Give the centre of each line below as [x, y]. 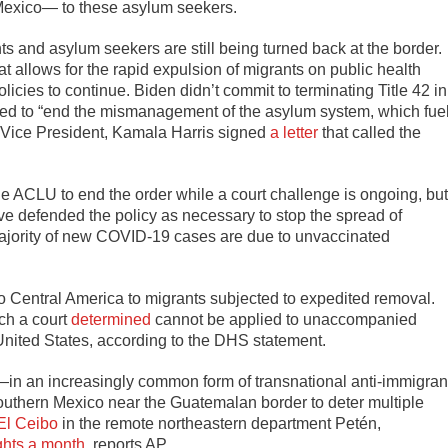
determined [111, 320]
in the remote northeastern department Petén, [219, 424]
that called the [369, 133]
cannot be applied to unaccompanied [284, 320]
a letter [294, 133]
